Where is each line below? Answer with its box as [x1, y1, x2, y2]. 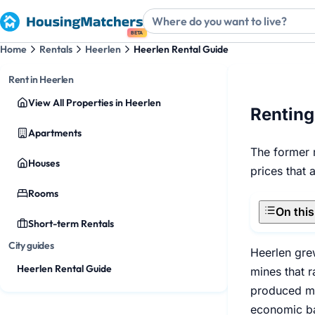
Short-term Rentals [28, 217, 114, 230]
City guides [8, 239, 54, 252]
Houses [28, 157, 60, 169]
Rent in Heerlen [8, 73, 74, 86]
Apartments [28, 127, 82, 139]
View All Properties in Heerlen [28, 96, 161, 109]
